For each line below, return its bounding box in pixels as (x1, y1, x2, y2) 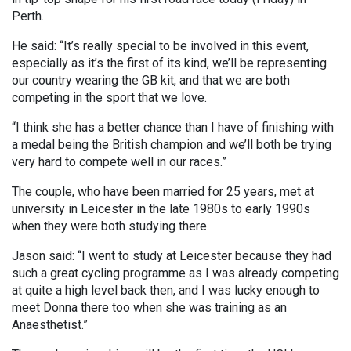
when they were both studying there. (12, 219, 209, 234)
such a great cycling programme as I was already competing (12, 266, 339, 281)
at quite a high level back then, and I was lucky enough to (12, 283, 320, 299)
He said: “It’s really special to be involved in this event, (12, 38, 309, 54)
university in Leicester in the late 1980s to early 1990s (12, 201, 310, 217)
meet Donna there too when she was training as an (12, 300, 287, 316)
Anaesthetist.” (12, 317, 88, 333)
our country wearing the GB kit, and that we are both (12, 73, 290, 89)
